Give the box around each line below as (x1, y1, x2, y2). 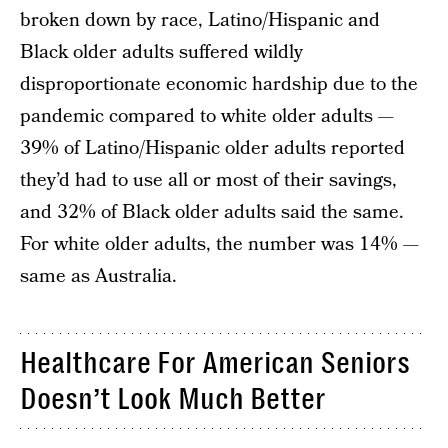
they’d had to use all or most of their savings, (20, 167, 397, 194)
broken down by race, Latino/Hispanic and (20, 7, 380, 34)
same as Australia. (20, 263, 177, 290)
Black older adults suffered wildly (20, 39, 303, 66)
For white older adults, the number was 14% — (20, 231, 419, 258)
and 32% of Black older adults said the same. (20, 199, 404, 226)
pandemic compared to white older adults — (20, 103, 394, 130)
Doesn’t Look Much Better (20, 382, 326, 416)
